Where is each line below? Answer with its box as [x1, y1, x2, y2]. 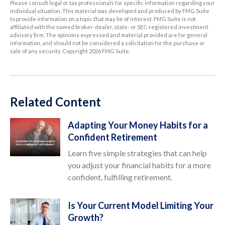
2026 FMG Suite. [89, 48, 130, 54]
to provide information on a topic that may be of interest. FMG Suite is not [10, 16, 196, 22]
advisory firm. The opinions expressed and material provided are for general [10, 32, 207, 38]
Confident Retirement [68, 132, 157, 143]
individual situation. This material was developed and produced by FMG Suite [10, 8, 209, 14]
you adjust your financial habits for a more [68, 160, 211, 170]
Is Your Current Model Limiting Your [68, 200, 213, 211]
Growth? [68, 212, 103, 223]
